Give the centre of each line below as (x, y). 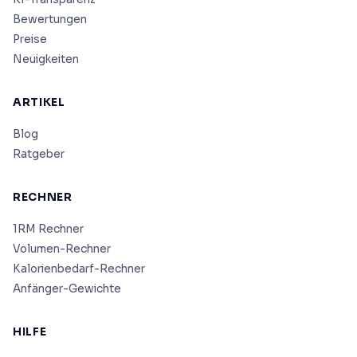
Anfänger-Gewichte (67, 288)
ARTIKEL (39, 102)
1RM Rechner (48, 229)
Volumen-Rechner (62, 249)
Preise (30, 39)
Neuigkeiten (46, 59)
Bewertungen (50, 19)
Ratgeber (39, 154)
